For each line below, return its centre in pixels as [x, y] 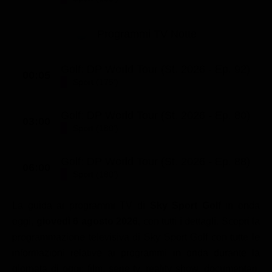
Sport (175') [96, 82]
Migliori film [76, 35]
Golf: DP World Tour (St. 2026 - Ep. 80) [155, 115]
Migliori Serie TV [86, 57]
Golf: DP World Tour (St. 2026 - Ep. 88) [155, 161]
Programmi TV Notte [147, 34]
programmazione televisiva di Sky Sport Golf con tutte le [136, 237]
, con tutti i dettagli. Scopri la [199, 222]
